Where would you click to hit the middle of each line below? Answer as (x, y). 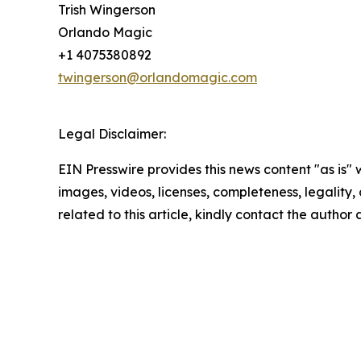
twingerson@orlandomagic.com (158, 78)
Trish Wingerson (107, 10)
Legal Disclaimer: (112, 134)
